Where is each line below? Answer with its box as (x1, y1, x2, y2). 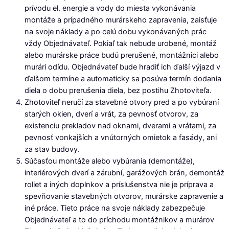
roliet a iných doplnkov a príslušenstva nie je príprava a (25, 180, 214, 190)
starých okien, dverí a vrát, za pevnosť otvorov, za (25, 109, 198, 119)
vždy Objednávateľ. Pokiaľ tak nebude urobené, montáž (25, 39, 217, 49)
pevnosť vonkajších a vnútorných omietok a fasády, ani (25, 133, 217, 143)
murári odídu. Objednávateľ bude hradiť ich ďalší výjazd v (25, 62, 220, 72)
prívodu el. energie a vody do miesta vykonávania (25, 4, 196, 13)
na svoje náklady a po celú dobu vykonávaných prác (25, 27, 207, 37)
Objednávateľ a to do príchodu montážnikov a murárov (25, 215, 214, 225)
